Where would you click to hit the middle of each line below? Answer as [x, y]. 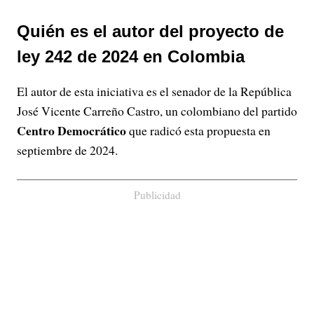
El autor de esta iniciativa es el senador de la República [154, 91]
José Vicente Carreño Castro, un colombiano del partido [157, 111]
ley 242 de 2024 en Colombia [131, 56]
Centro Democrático [71, 130]
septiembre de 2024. [67, 150]
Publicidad [157, 195]
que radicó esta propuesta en [198, 130]
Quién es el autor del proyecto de [150, 31]
